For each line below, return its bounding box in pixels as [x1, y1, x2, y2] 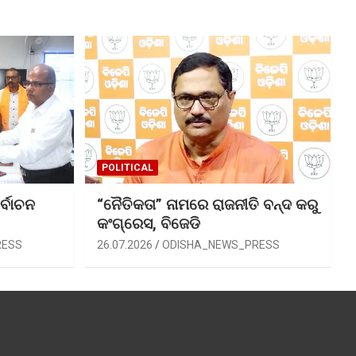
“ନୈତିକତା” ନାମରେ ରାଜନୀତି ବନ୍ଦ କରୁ [96, 195, 318, 214]
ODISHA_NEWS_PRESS [161, 238, 280, 251]
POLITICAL [101, 161, 153, 173]
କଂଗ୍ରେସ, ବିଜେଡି [96, 214, 200, 233]
